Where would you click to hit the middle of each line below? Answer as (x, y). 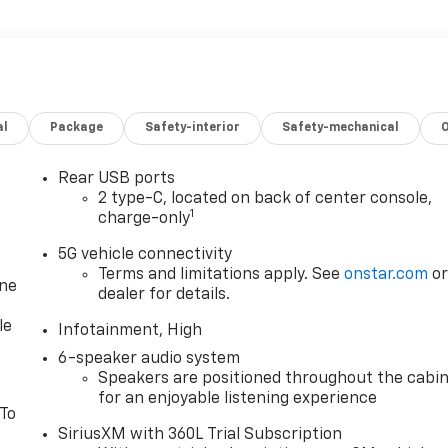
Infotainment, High (130, 331)
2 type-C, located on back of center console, (265, 199)
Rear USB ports (117, 179)
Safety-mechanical (341, 128)
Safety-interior (193, 128)
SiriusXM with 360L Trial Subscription (200, 435)
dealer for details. (164, 295)
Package (77, 128)
